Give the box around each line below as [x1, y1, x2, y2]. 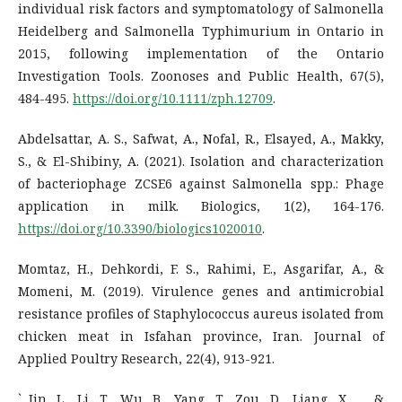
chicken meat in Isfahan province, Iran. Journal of [18, 327, 384, 345]
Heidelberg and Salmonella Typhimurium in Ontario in [18, 22, 384, 39]
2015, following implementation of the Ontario [18, 44, 384, 62]
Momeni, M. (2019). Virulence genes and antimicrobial [18, 282, 384, 300]
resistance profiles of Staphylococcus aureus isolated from [18, 304, 384, 322]
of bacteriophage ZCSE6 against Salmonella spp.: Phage [18, 174, 384, 192]
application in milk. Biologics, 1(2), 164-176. [18, 197, 384, 214]
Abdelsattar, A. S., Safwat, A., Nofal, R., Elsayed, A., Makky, [18, 129, 384, 147]
